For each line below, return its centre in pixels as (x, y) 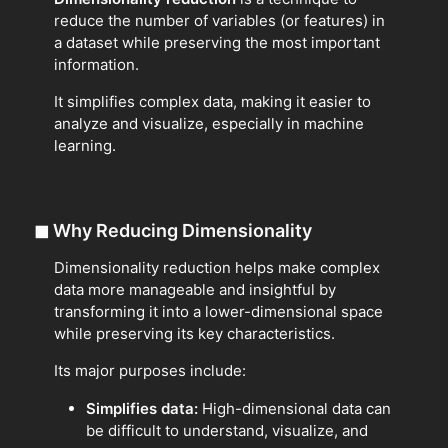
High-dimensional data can (294, 408)
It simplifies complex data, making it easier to (212, 101)
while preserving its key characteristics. (194, 333)
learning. (85, 145)
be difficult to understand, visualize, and (227, 430)
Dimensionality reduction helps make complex (217, 267)
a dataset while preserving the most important (217, 42)
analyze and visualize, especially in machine (209, 123)
